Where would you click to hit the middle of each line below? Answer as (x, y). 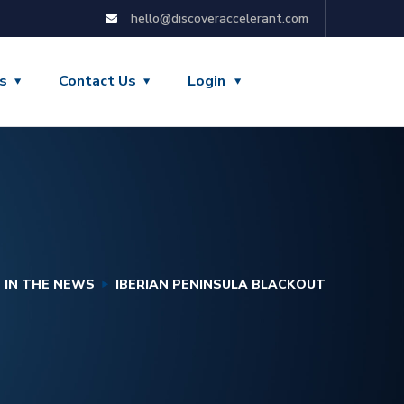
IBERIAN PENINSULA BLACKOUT (220, 285)
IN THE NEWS (50, 285)
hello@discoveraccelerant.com (220, 18)
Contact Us (97, 81)
